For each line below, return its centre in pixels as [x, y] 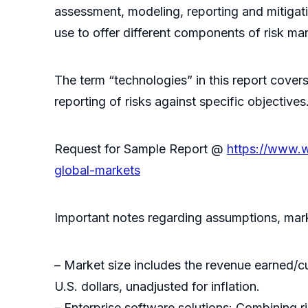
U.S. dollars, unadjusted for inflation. [157, 287]
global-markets [97, 170]
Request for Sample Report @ [141, 149]
